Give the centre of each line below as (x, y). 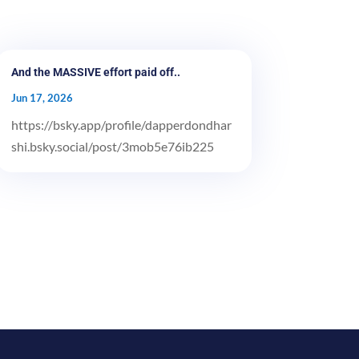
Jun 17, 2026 (42, 97)
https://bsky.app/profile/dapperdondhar (121, 124)
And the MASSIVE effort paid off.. (95, 72)
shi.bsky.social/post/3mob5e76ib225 (112, 146)
